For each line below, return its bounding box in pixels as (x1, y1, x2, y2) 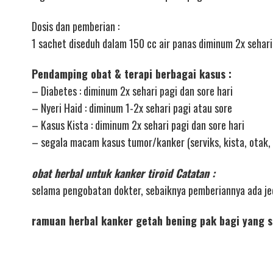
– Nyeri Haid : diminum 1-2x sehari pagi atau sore (32, 100, 232, 116)
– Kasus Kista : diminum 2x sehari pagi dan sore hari (32, 117, 244, 133)
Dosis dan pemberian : (32, 18, 119, 34)
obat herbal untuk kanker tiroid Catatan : (32, 165, 215, 181)
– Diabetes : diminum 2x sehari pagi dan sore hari (32, 83, 233, 99)
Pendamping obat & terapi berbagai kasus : (32, 66, 232, 82)
